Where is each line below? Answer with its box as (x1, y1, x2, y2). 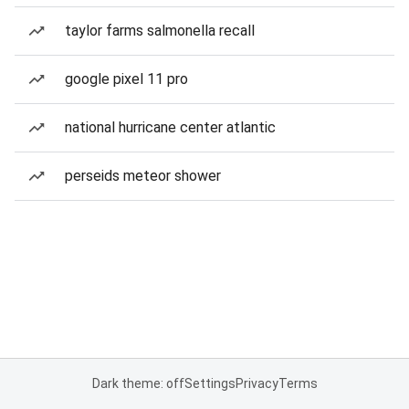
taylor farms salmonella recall (65, 22, 255, 39)
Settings (184, 376, 236, 391)
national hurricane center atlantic (65, 119, 276, 136)
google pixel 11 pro (65, 70, 188, 88)
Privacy (235, 376, 278, 391)
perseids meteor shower (65, 167, 221, 184)
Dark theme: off (91, 376, 184, 391)
